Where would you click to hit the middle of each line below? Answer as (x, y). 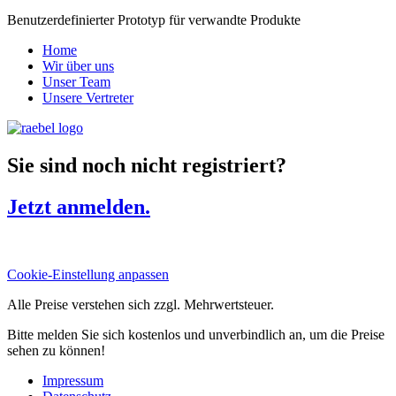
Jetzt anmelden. (79, 206)
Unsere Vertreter (88, 97)
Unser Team (76, 81)
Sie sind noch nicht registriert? (147, 165)
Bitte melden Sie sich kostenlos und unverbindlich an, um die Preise (196, 334)
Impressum (73, 380)
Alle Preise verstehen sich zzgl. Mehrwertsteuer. (141, 304)
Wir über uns (78, 65)
